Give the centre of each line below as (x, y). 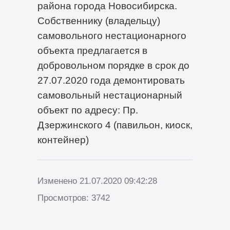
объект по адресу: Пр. (88, 110)
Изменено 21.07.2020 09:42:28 (97, 181)
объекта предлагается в (92, 50)
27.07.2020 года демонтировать (111, 80)
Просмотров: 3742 (73, 198)
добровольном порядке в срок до (113, 65)
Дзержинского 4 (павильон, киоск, (115, 124)
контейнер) (63, 139)
